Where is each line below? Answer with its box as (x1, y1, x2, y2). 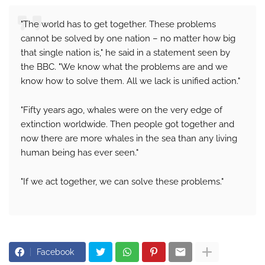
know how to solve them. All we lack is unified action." (21, 76, 240, 87)
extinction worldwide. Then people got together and (21, 119, 234, 130)
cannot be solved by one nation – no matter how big (21, 33, 235, 44)
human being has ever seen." (21, 147, 138, 159)
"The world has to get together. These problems (21, 19, 216, 30)
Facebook (37, 247, 74, 257)
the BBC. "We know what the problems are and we (21, 62, 228, 73)
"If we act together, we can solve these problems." (21, 176, 224, 188)
